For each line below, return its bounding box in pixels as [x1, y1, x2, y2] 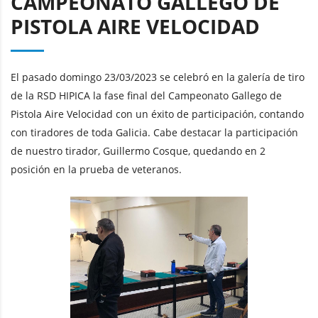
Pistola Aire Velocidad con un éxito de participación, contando [11, 106, 304, 121]
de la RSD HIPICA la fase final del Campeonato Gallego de [11, 88, 282, 102]
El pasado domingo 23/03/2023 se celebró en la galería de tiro [11, 70, 305, 84]
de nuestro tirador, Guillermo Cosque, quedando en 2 [11, 143, 265, 158]
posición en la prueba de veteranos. [11, 162, 182, 176]
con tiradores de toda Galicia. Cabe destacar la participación [11, 125, 298, 139]
